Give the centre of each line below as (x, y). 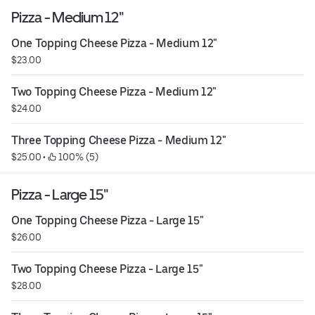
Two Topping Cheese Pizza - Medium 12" (114, 92)
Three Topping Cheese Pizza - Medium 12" (119, 140)
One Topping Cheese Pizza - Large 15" (108, 220)
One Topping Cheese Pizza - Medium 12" (115, 43)
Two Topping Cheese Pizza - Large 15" (107, 269)
